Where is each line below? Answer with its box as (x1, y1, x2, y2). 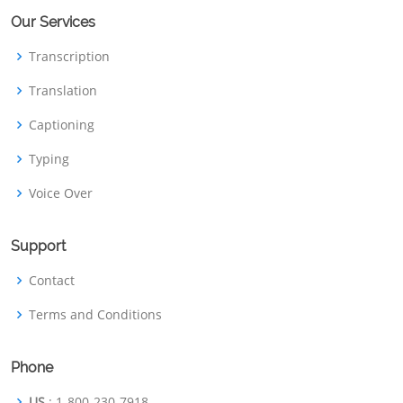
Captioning (29, 116, 94, 133)
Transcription (29, 48, 110, 65)
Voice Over (29, 184, 93, 201)
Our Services (11, 13, 95, 31)
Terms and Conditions (29, 306, 162, 323)
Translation (29, 82, 97, 99)
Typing (29, 150, 69, 167)
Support (11, 237, 66, 255)
